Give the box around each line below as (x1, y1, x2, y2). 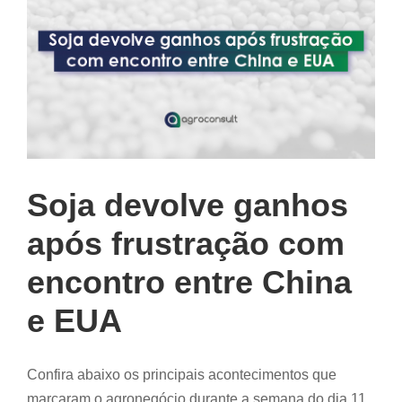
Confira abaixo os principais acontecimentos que (27, 366, 336, 382)
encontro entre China (27, 263, 352, 301)
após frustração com (27, 224, 345, 262)
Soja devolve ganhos (27, 186, 348, 223)
